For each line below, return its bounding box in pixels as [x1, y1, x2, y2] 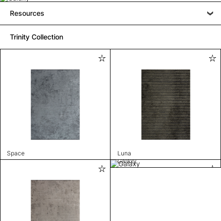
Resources [10, 8, 44, 17]
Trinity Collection [10, 32, 63, 41]
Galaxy [117, 157, 137, 165]
